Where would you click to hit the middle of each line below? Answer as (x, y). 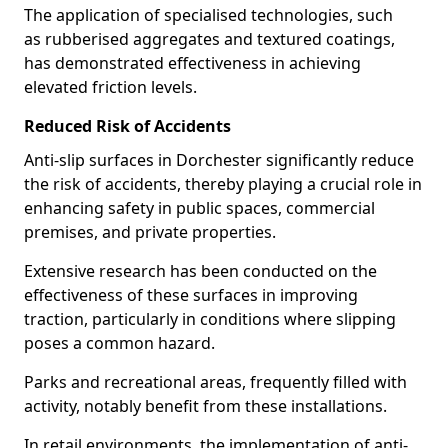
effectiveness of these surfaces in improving (191, 295)
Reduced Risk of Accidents (127, 126)
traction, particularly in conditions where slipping (210, 319)
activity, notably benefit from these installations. (205, 406)
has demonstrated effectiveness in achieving (192, 63)
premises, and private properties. (150, 232)
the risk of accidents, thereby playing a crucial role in (223, 184)
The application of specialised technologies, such (208, 15)
